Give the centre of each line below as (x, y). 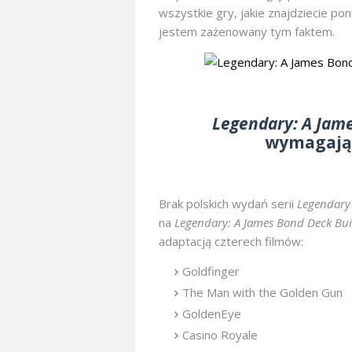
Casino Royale (220, 335)
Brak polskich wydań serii (228, 204)
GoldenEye (213, 314)
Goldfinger (213, 271)
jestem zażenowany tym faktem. (247, 32)
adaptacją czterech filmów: (231, 242)
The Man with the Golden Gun (264, 293)
